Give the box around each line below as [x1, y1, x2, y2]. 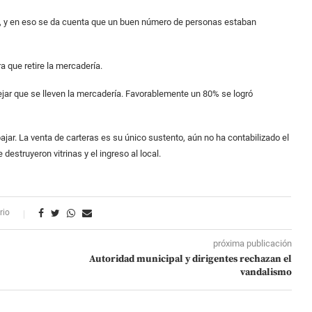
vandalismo [240, 266, 292, 279]
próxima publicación [212, 238, 292, 249]
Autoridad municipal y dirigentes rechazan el [88, 253, 292, 266]
